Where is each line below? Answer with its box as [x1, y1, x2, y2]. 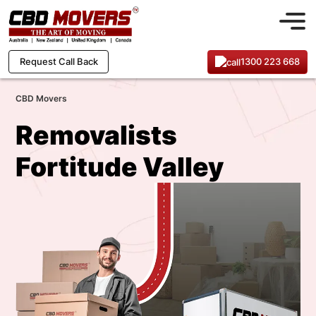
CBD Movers [16, 93, 67, 104]
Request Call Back [19, 56, 98, 68]
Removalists [16, 119, 177, 151]
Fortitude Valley [16, 151, 224, 183]
